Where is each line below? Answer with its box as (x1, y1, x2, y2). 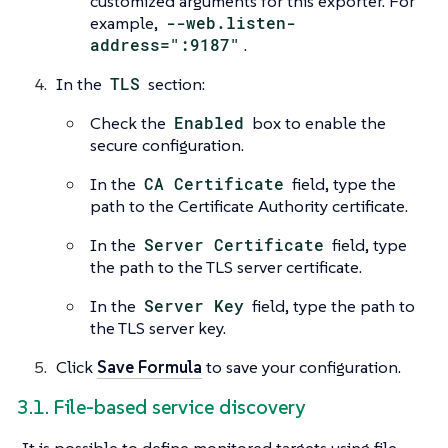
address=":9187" (90, 33, 240, 55)
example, (90, 11, 162, 34)
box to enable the (248, 111, 387, 134)
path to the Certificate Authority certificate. (90, 194, 408, 217)
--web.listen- (166, 11, 297, 33)
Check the (90, 111, 170, 134)
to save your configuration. (202, 355, 401, 378)
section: (144, 72, 206, 95)
